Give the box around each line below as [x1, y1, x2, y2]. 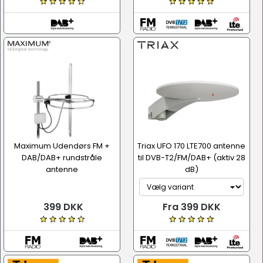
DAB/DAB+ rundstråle [22, 152, 102, 163]
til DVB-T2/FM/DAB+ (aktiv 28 [137, 152, 245, 163]
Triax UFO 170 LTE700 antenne [137, 140, 245, 151]
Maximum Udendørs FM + [14, 140, 110, 151]
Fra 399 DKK [162, 200, 221, 214]
